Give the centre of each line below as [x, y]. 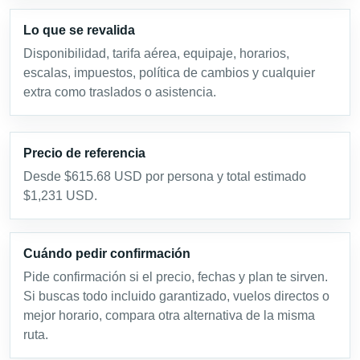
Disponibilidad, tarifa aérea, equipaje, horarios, [156, 54]
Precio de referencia [84, 153]
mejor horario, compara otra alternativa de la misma [169, 316]
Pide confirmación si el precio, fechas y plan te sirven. [176, 277]
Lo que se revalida [79, 31]
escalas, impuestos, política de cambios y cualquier [169, 73]
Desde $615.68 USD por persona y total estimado [165, 177]
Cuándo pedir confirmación [107, 254]
